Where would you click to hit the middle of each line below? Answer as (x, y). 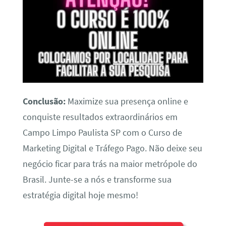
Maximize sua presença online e (127, 102)
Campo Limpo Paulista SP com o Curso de (102, 133)
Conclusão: (44, 102)
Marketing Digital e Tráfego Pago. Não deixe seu (112, 149)
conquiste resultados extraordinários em (100, 117)
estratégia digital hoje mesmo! (80, 195)
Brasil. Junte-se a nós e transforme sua (97, 180)
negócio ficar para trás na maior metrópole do (110, 164)
